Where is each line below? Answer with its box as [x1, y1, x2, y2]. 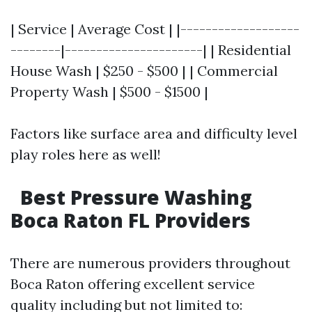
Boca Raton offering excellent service [10, 275, 255, 292]
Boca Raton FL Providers [10, 207, 251, 233]
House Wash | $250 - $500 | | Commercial [10, 62, 278, 79]
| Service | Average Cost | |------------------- [10, 20, 299, 38]
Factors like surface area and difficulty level [10, 125, 297, 142]
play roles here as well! [10, 146, 161, 163]
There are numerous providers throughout [10, 254, 290, 272]
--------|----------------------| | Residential [10, 41, 291, 58]
